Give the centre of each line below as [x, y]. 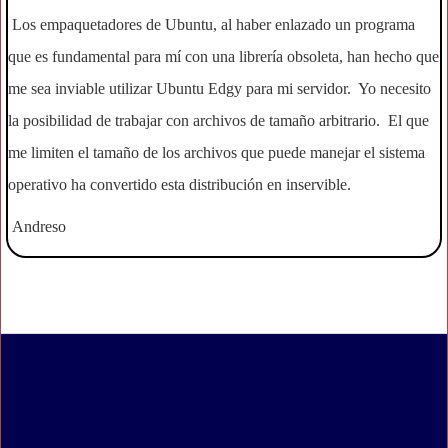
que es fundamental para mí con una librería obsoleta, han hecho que [223, 56]
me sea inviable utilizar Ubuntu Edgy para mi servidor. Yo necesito [219, 88]
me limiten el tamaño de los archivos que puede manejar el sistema [216, 152]
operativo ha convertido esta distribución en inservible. [179, 184]
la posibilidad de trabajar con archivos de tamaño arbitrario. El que [218, 120]
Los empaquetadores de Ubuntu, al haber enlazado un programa [211, 24]
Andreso [37, 226]
